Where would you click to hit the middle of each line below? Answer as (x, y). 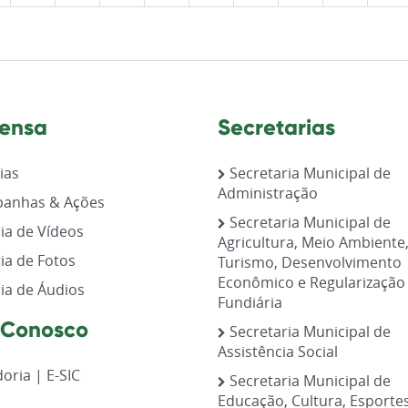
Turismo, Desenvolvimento (310, 262)
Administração (268, 193)
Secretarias (276, 127)
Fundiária (250, 302)
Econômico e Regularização (311, 282)
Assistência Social (278, 351)
